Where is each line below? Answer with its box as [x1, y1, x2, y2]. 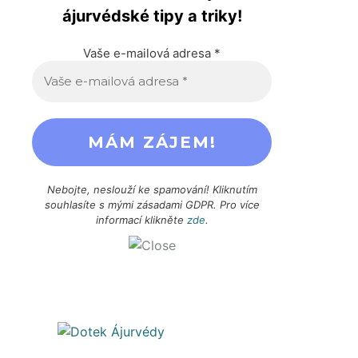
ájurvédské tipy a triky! [62, 6, 242, 26]
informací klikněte [95, 213, 187, 226]
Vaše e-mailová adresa [83, 45, 214, 61]
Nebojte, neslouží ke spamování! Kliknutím [46, 182, 257, 196]
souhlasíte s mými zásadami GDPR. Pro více [44, 197, 260, 211]
